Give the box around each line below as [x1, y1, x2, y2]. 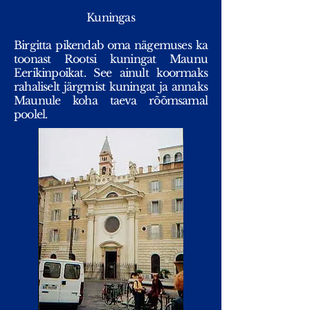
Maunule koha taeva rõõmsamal [14, 93, 208, 107]
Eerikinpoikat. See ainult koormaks [14, 66, 208, 80]
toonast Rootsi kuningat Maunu [14, 52, 208, 66]
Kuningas [86, 10, 135, 24]
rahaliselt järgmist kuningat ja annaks [14, 80, 208, 93]
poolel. [14, 107, 48, 121]
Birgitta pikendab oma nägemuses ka [14, 38, 208, 52]
